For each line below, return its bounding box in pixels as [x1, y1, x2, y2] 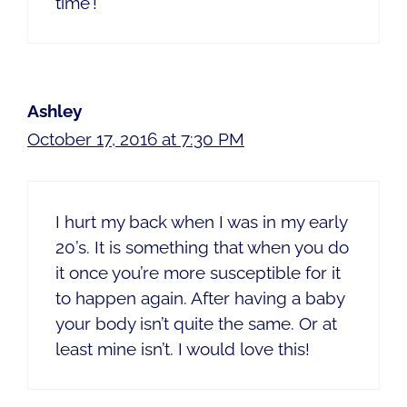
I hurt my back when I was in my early [55, 211, 347, 232]
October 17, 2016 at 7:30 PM [27, 129, 244, 150]
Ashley [27, 101, 82, 122]
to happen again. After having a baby [55, 287, 344, 308]
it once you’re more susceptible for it [55, 262, 341, 283]
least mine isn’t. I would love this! [55, 338, 310, 359]
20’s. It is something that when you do [55, 236, 349, 257]
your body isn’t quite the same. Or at [55, 313, 337, 333]
